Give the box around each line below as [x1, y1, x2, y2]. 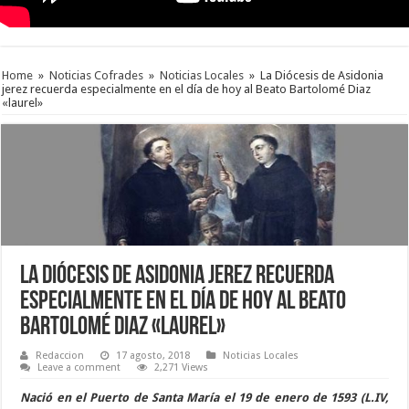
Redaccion [36, 349, 85, 362]
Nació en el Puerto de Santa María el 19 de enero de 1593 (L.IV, [20, 390, 389, 404]
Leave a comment [37, 361, 121, 373]
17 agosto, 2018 [116, 349, 191, 362]
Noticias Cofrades [49, 68, 144, 82]
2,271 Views [154, 361, 209, 373]
